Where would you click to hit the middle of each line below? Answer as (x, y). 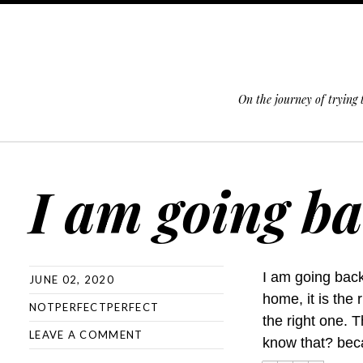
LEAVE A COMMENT (86, 335)
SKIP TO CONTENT (60, 156)
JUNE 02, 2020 (72, 280)
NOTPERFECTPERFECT (94, 307)
